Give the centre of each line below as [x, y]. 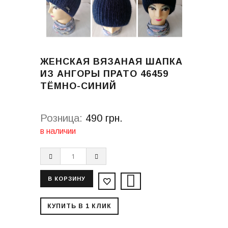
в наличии [58, 131]
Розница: [61, 118]
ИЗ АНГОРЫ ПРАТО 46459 [104, 74]
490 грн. [104, 118]
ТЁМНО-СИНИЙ [78, 86]
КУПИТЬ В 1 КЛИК [79, 206]
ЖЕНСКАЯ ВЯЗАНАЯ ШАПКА [111, 61]
